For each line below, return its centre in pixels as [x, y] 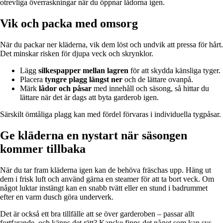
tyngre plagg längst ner [84, 80]
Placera [32, 80]
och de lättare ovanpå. [158, 80]
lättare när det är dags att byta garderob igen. [89, 98]
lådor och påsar [65, 89]
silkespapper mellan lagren [83, 71]
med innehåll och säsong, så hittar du [150, 89]
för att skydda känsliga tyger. [174, 71]
